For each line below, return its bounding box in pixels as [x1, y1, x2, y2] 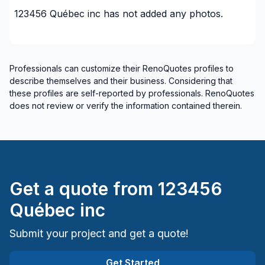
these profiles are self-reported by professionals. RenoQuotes [9, 88, 254, 98]
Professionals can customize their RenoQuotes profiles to [9, 63, 234, 73]
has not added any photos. [104, 8, 223, 20]
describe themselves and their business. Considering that [9, 76, 232, 86]
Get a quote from [9, 178, 153, 199]
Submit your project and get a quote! [9, 227, 189, 240]
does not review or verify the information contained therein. [9, 101, 242, 111]
